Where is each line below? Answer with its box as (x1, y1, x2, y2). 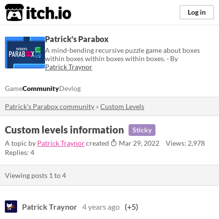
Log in (188, 8, 206, 16)
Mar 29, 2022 (117, 138, 159, 147)
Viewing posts (5, 171, 49, 179)
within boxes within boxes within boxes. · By (45, 54, 178, 63)
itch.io (4, 3, 47, 22)
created (85, 138, 110, 147)
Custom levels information (5, 124, 124, 136)
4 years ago (82, 202, 120, 211)
